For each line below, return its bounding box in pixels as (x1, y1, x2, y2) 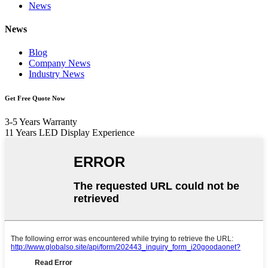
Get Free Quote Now (5, 95, 65, 102)
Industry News (29, 69, 84, 80)
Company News (29, 58, 90, 69)
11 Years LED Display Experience (5, 127, 135, 138)
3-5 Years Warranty (5, 117, 77, 127)
